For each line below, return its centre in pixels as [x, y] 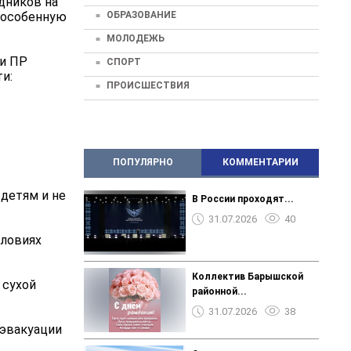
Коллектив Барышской [247, 276]
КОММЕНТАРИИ [260, 162]
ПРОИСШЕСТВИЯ [148, 85]
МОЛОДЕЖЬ [136, 38]
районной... [219, 291]
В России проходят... [242, 199]
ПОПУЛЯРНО [143, 162]
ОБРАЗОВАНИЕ [141, 14]
